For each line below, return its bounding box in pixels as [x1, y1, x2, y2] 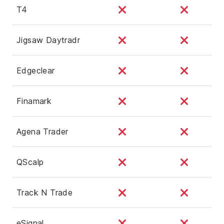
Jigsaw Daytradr [16, 34, 80, 45]
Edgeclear [16, 65, 55, 75]
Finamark [16, 95, 52, 106]
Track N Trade [16, 187, 73, 197]
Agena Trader [16, 126, 68, 136]
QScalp [16, 156, 44, 167]
